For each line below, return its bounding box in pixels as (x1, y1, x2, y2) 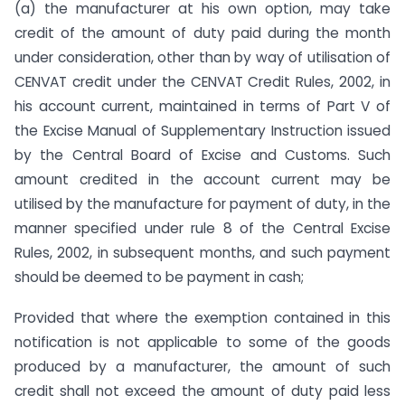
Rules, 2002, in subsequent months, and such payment (14, 243, 391, 263)
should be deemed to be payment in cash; (14, 268, 304, 287)
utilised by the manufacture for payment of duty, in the (14, 194, 391, 214)
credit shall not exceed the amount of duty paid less (14, 381, 391, 401)
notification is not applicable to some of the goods (14, 333, 391, 353)
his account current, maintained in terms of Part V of (14, 97, 391, 117)
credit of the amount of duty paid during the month (14, 24, 391, 43)
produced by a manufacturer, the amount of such (14, 357, 391, 377)
